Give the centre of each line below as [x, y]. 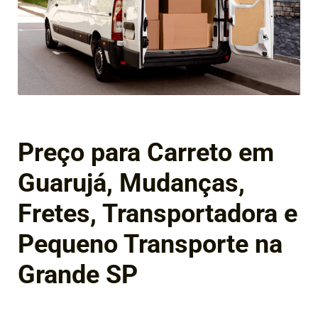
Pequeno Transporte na [150, 244]
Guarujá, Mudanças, [131, 183]
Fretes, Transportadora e [158, 213]
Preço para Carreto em [146, 152]
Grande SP [78, 274]
